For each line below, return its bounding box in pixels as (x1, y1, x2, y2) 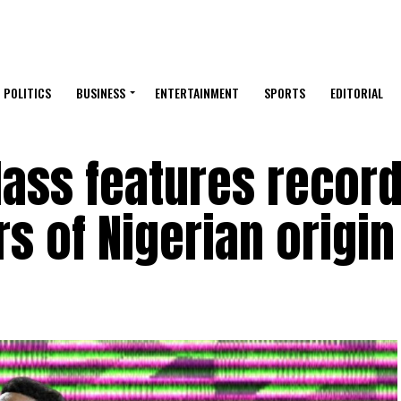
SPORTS (264, 83, 305, 103)
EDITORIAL (330, 83, 383, 103)
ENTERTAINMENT (155, 83, 239, 103)
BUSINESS (76, 83, 125, 103)
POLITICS (4, 83, 51, 103)
